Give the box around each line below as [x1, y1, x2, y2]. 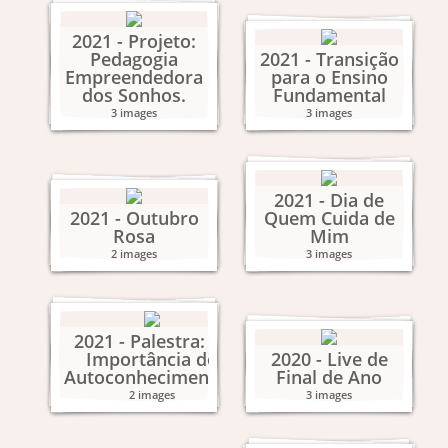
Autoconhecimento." [64, 365, 240, 389]
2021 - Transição [259, 47, 399, 71]
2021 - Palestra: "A [74, 329, 230, 353]
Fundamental [272, 83, 386, 107]
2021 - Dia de [274, 188, 384, 212]
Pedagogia [90, 47, 178, 71]
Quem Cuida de [263, 206, 395, 230]
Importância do [86, 347, 218, 371]
